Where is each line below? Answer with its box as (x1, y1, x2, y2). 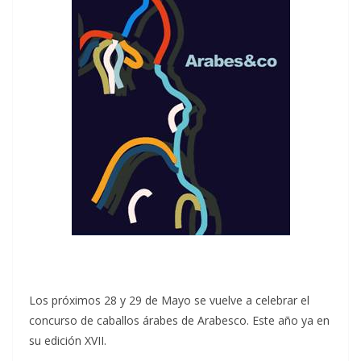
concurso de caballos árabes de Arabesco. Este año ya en (29, 313, 330, 329)
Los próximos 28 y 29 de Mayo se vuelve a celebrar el (29, 293, 309, 309)
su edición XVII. (29, 333, 106, 349)
